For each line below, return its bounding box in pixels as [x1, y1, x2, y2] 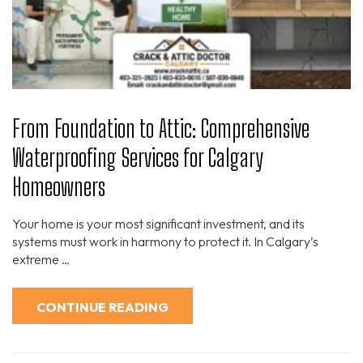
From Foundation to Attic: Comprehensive [12, 113, 310, 143]
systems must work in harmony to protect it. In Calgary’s [12, 233, 318, 250]
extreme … [12, 251, 70, 268]
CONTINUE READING [36, 299, 169, 316]
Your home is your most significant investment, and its [12, 216, 305, 233]
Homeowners [12, 172, 105, 202]
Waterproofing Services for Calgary [12, 143, 263, 173]
